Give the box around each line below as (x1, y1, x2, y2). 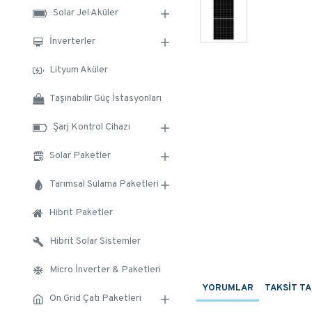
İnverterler (49, 36, 95, 47)
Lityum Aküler (49, 64, 108, 76)
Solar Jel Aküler (53, 7, 118, 19)
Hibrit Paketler (49, 207, 113, 219)
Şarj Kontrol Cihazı (53, 121, 130, 133)
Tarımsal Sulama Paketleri (49, 178, 159, 190)
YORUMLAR (202, 283, 253, 294)
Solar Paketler (49, 150, 111, 162)
